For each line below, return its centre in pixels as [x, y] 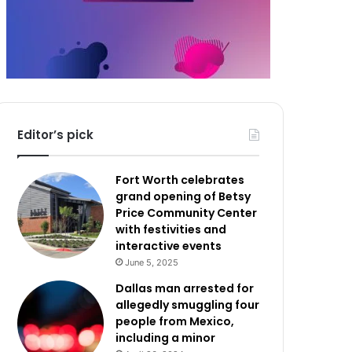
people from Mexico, [175, 321]
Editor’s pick [56, 135]
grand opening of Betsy [183, 196]
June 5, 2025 [152, 262]
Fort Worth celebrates [180, 180]
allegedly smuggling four [188, 305]
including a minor [166, 338]
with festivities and [171, 229]
